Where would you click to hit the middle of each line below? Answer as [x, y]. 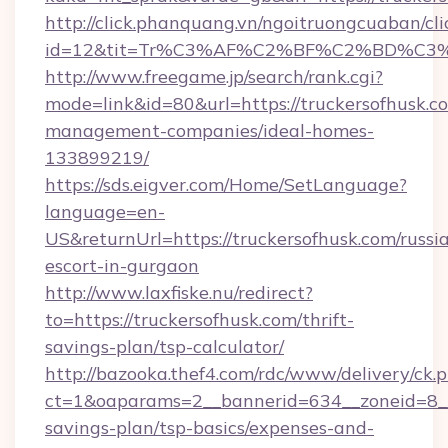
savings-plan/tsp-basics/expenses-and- [209, 427]
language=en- [105, 211]
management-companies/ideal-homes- [209, 130]
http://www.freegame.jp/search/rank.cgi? [214, 76]
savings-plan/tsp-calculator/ [164, 346]
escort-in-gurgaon [122, 265]
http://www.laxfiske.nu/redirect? [179, 292]
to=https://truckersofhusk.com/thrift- [199, 319]
